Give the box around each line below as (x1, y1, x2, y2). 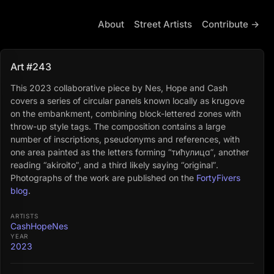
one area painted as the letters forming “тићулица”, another (10, 147, 249, 157)
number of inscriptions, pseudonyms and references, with (10, 134, 240, 144)
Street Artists (134, 18, 192, 30)
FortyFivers (196, 172, 240, 183)
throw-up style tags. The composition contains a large (10, 121, 226, 131)
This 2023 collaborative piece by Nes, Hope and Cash (10, 83, 228, 93)
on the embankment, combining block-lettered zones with (10, 108, 241, 119)
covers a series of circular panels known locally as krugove (10, 95, 245, 106)
